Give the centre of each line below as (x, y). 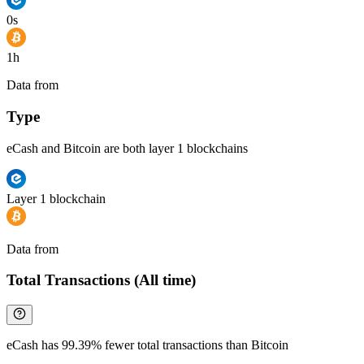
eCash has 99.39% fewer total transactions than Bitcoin (147, 345)
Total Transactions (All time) (101, 280)
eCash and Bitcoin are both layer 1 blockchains (127, 148)
